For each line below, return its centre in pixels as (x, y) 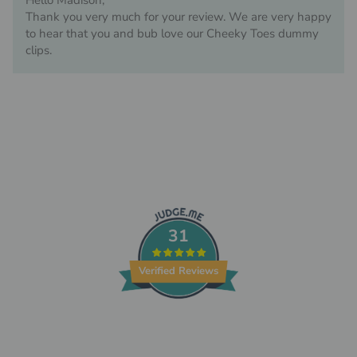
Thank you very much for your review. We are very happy (178, 17)
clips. (39, 51)
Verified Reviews (178, 271)
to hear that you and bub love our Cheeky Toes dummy (172, 34)
